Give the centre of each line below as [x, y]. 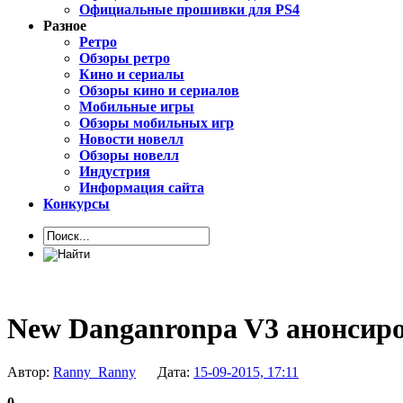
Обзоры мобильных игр [157, 123]
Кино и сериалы [132, 75]
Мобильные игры [137, 107]
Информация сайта [142, 188]
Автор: [30, 372]
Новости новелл [131, 139]
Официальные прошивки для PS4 [189, 10]
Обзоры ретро [125, 58]
